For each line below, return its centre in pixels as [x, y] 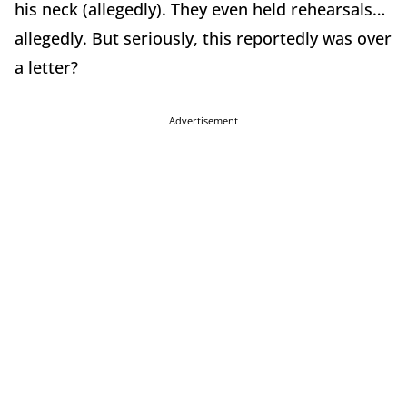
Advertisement [203, 121]
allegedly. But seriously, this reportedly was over [203, 39]
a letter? [49, 68]
